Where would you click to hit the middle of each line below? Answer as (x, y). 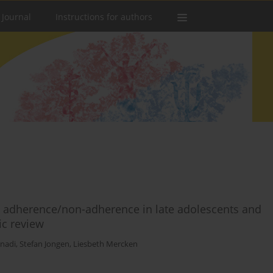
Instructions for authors (104, 17)
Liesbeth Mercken (105, 244)
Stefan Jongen (44, 244)
